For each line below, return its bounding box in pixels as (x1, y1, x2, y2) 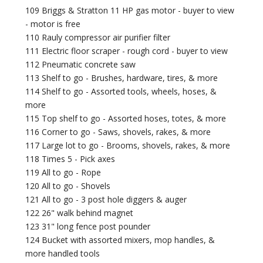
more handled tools (25, 248, 100, 259)
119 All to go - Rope (25, 167, 102, 178)
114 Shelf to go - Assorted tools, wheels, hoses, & (25, 86, 217, 97)
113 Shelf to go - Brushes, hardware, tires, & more (25, 72, 218, 84)
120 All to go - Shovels (25, 180, 111, 192)
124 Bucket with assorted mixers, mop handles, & (25, 234, 215, 246)
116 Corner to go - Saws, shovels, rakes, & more (25, 126, 211, 138)
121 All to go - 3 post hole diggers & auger (25, 194, 187, 205)
